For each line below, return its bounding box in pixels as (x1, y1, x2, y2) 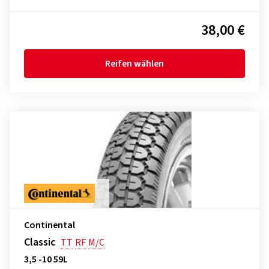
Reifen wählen (105, 57, 164, 70)
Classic (24, 235, 56, 250)
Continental (24, 219, 75, 232)
